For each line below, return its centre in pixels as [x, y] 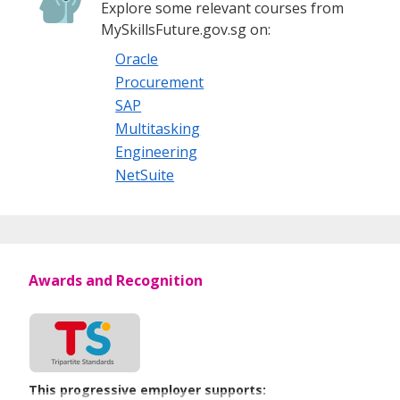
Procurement [160, 82]
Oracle [137, 58]
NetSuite [145, 175]
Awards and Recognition [116, 280]
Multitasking [158, 128]
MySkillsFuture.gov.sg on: [186, 29]
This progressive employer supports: [147, 389]
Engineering [157, 151]
